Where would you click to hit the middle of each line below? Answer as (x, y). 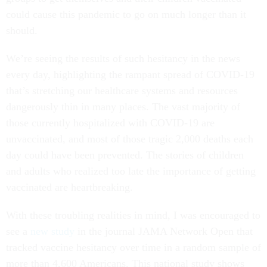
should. (22, 30)
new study (52, 231)
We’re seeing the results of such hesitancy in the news (123, 58)
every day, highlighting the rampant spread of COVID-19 (130, 74)
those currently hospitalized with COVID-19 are (110, 122)
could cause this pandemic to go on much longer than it (126, 14)
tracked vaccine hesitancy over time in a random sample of (133, 247)
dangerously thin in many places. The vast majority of (123, 106)
